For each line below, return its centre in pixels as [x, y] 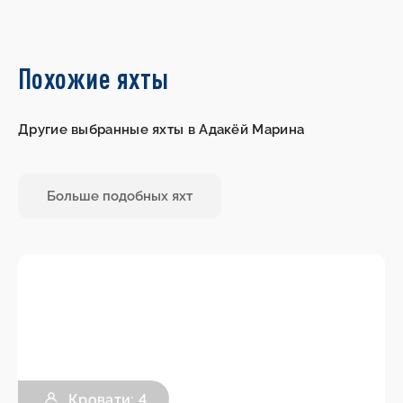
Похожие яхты [94, 78]
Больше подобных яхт [120, 197]
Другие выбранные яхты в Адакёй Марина [161, 130]
